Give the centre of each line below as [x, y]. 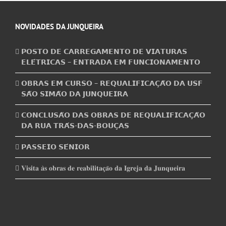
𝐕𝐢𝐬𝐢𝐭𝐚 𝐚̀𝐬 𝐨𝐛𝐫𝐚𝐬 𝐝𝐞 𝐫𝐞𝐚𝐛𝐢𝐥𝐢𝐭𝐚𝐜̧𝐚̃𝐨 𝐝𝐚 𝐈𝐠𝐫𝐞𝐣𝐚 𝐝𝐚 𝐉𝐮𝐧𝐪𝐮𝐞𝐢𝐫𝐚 [103, 168]
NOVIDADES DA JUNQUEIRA [59, 27]
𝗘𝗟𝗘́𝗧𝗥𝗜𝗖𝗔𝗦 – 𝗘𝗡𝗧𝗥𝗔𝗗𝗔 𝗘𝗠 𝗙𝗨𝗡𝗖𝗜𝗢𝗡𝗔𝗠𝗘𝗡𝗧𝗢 [111, 62]
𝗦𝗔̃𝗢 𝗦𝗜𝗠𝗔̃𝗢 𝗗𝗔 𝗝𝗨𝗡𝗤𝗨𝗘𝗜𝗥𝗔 [75, 94]
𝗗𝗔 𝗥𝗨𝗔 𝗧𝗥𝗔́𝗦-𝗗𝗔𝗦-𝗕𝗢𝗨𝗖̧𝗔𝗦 [75, 126]
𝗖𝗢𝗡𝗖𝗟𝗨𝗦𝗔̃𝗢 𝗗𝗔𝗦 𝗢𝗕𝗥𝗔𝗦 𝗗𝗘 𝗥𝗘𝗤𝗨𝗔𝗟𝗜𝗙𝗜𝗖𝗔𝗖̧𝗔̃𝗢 [113, 115]
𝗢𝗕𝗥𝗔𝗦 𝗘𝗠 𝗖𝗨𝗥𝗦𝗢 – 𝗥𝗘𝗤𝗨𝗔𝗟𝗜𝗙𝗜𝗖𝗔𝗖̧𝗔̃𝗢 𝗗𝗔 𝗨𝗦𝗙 [112, 83]
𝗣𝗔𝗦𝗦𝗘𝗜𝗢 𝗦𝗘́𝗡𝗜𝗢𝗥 [55, 147]
